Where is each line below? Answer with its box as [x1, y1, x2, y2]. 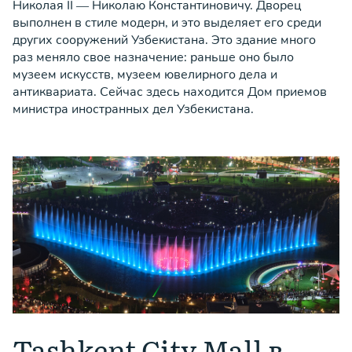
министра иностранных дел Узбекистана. [13, 101, 254, 118]
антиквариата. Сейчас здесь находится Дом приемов [13, 83, 327, 101]
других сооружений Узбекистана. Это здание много [13, 31, 316, 49]
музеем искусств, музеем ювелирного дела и [13, 66, 277, 83]
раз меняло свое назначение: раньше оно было [13, 49, 294, 66]
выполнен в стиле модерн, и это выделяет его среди [13, 14, 321, 31]
